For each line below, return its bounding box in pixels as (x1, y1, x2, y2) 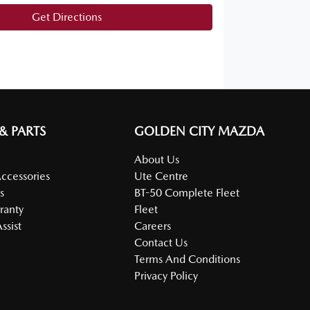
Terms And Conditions (134, 252, 241, 266)
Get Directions (31, 10, 102, 24)
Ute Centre (134, 169, 189, 183)
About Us (134, 152, 180, 166)
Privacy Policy (134, 268, 199, 282)
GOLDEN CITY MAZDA (134, 123, 265, 138)
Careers (134, 219, 172, 232)
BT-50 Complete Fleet (134, 185, 240, 199)
